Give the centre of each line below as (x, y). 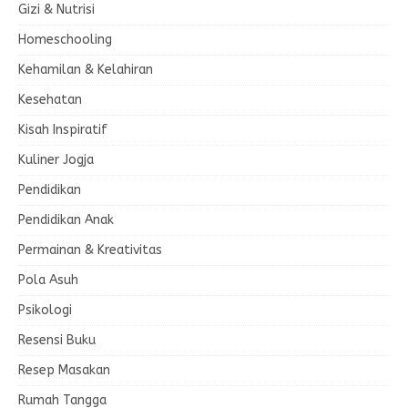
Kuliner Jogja (56, 159)
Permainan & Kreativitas (90, 250)
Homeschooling (65, 39)
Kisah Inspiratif (63, 129)
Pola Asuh (48, 280)
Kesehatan (50, 99)
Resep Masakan (64, 370)
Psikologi (45, 310)
